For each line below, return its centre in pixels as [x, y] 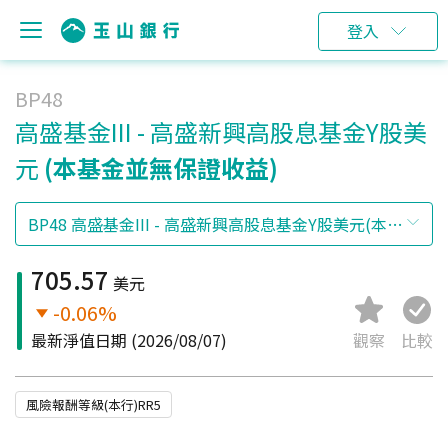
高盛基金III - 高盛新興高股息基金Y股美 [221, 131]
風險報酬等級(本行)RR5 [93, 404]
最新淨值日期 [79, 340]
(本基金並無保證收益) [161, 167]
